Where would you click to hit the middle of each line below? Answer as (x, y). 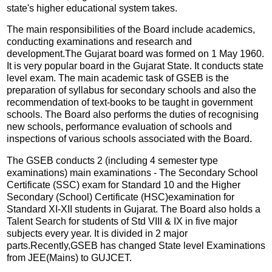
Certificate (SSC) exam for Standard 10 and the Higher (124, 185)
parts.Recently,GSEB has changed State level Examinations (136, 246)
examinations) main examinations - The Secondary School (132, 173)
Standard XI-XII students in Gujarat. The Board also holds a (134, 209)
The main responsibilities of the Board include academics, (131, 30)
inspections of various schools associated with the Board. (129, 139)
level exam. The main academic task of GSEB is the (118, 78)
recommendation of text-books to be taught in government (130, 103)
